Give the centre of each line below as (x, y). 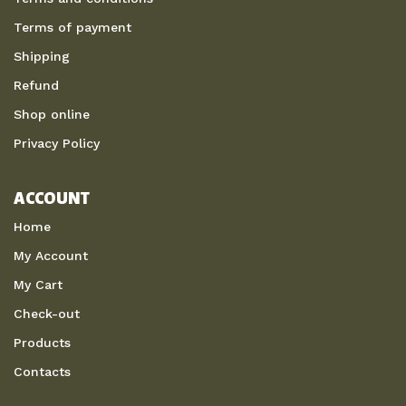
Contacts (42, 371)
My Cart (38, 284)
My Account (51, 255)
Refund (36, 85)
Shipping (42, 56)
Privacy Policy (57, 143)
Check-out (47, 313)
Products (42, 342)
